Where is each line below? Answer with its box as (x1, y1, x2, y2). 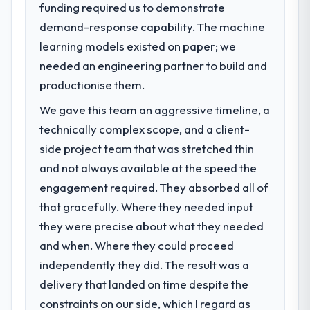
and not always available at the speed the (39, 160, 257, 175)
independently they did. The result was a (39, 257, 250, 272)
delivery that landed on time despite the (39, 276, 249, 291)
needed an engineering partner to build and (39, 57, 268, 73)
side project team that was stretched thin (39, 140, 255, 156)
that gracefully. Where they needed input (39, 199, 254, 214)
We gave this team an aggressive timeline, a (39, 102, 271, 117)
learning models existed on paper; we (39, 38, 237, 53)
